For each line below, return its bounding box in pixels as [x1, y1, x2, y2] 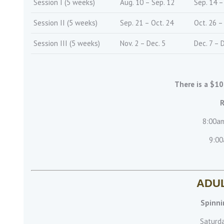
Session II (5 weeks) [33, 18, 97, 27]
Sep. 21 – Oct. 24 [120, 18, 173, 27]
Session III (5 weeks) [33, 38, 100, 48]
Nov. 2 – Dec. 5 [120, 38, 165, 48]
